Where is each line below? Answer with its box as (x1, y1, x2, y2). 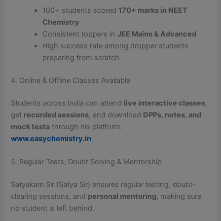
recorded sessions (24, 110, 89, 120)
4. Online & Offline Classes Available (11, 76, 131, 85)
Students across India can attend (11, 99, 124, 108)
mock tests (11, 122, 50, 132)
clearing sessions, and (11, 192, 88, 201)
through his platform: (50, 122, 123, 132)
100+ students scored (42, 6, 119, 15)
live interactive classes (124, 99, 206, 108)
